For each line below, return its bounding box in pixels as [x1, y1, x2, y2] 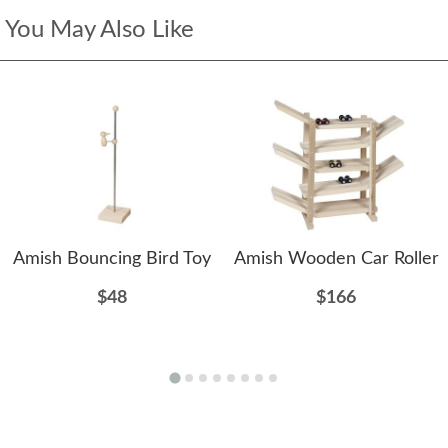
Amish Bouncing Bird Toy [13, 250, 211, 269]
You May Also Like [5, 18, 194, 43]
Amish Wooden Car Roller [233, 250, 439, 269]
